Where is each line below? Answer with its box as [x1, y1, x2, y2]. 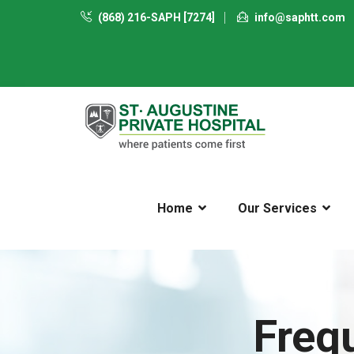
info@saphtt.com [252, 11, 345, 24]
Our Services [238, 201, 317, 217]
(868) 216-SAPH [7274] [96, 11, 215, 24]
